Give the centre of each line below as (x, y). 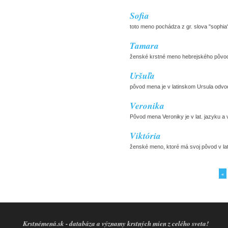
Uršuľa (142, 76)
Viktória (145, 136)
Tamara (144, 46)
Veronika (147, 106)
